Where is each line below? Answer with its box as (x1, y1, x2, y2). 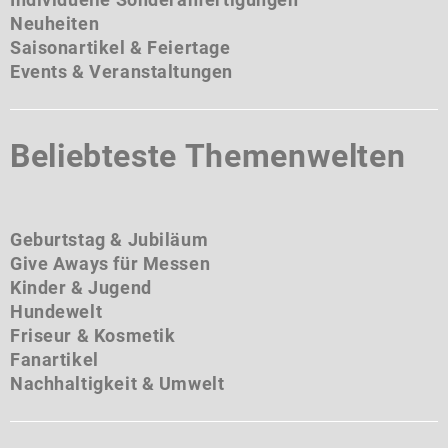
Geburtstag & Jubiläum (10, 229, 209, 250)
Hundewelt (10, 301, 103, 322)
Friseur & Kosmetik (10, 325, 176, 346)
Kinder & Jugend (10, 277, 152, 298)
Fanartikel (10, 349, 99, 370)
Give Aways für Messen (10, 253, 211, 274)
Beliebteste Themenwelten (10, 137, 406, 175)
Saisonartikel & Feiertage (10, 37, 231, 58)
